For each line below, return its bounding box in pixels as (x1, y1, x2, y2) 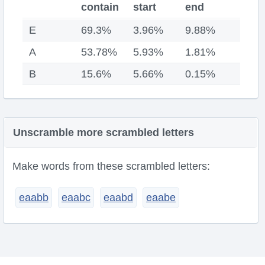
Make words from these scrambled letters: (12, 160, 210, 172)
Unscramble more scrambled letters (13, 127, 194, 138)
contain (81, 1, 119, 13)
